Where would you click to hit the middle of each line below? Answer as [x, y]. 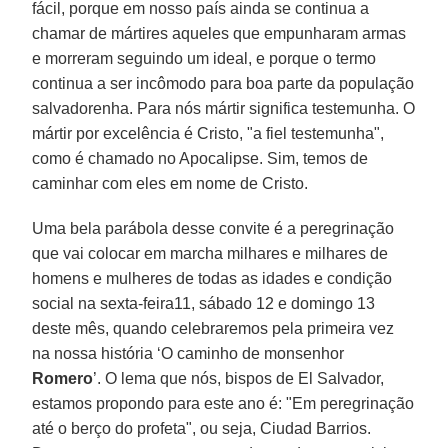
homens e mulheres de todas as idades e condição [212, 278]
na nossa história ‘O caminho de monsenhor [188, 353]
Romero [63, 378]
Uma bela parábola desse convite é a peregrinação [213, 228]
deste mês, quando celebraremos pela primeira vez [213, 328]
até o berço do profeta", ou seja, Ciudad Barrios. [202, 428]
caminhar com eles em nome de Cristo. [170, 183]
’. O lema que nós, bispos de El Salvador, [239, 378]
